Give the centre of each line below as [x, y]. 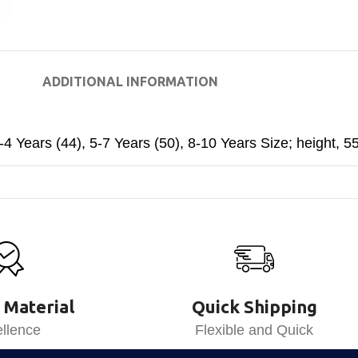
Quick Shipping [254, 306]
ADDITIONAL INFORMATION [130, 82]
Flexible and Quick [255, 330]
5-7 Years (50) [135, 143]
